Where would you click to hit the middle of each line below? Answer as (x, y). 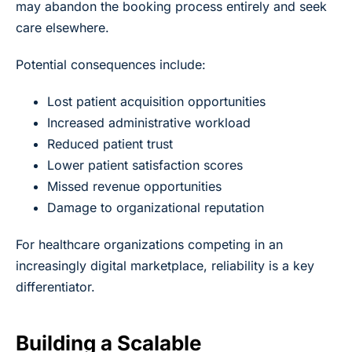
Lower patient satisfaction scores (145, 165)
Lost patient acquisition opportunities (156, 101)
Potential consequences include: (111, 64)
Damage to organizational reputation (156, 207)
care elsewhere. (62, 27)
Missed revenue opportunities (134, 186)
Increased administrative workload (149, 122)
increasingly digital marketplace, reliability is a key (165, 265)
